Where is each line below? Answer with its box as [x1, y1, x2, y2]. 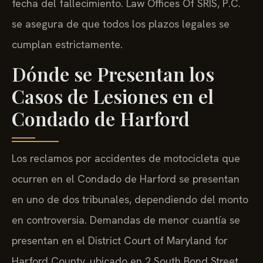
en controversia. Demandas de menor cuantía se [12, 213, 240, 227]
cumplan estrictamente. [12, 37, 123, 51]
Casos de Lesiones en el [12, 83, 214, 109]
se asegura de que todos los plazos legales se [12, 16, 230, 31]
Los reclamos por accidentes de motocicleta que [12, 151, 240, 166]
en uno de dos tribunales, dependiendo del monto [12, 193, 248, 207]
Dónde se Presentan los [12, 61, 214, 87]
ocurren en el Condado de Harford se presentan [12, 172, 240, 186]
